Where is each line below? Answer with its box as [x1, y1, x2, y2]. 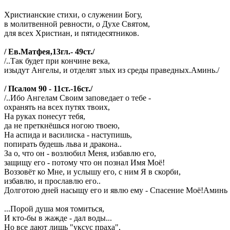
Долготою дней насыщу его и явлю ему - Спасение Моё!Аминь [4, 186, 227, 195]
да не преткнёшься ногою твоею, [4, 121, 120, 130]
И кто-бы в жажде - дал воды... [4, 214, 112, 223]
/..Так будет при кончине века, [4, 56, 110, 66]
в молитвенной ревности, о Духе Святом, [4, 20, 150, 29]
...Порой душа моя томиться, [4, 204, 104, 214]
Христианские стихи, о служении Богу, [4, 10, 142, 20]
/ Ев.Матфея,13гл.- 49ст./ [4, 47, 94, 56]
